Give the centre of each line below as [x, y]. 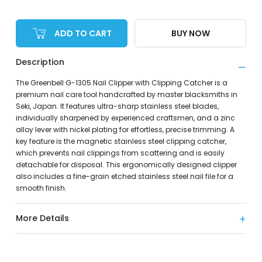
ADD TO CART [83, 33]
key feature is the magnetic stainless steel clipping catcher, [121, 142]
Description [40, 62]
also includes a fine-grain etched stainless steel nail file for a [124, 177]
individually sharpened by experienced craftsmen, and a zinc [125, 118]
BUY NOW [190, 33]
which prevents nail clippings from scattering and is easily [120, 153]
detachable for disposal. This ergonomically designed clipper [126, 165]
